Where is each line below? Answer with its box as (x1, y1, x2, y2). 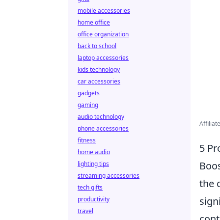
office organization (78, 30, 129, 38)
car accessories (78, 77, 120, 85)
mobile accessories (78, 6, 130, 15)
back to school (78, 42, 116, 50)
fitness (78, 136, 96, 144)
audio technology (78, 112, 124, 121)
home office (78, 18, 110, 27)
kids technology (78, 65, 120, 74)
